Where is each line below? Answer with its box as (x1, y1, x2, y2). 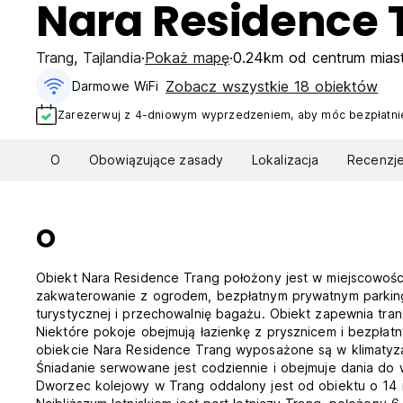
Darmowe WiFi (72, 78, 159, 94)
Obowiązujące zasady (89, 152, 223, 168)
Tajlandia (83, 49, 141, 67)
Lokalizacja (252, 152, 319, 168)
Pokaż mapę (145, 49, 229, 67)
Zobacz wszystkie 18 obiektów (166, 77, 379, 95)
